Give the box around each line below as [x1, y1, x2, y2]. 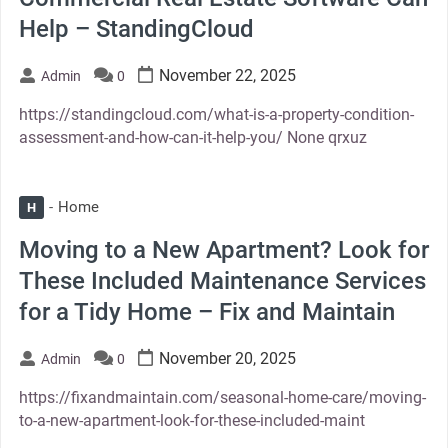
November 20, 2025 [158, 348, 296, 368]
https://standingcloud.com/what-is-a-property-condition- [18, 104, 414, 124]
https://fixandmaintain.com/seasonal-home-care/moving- [18, 387, 426, 407]
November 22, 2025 [158, 65, 296, 85]
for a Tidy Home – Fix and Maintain [18, 297, 395, 326]
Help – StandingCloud [18, 14, 254, 43]
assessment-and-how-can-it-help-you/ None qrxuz [18, 127, 367, 147]
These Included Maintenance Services [18, 266, 426, 295]
